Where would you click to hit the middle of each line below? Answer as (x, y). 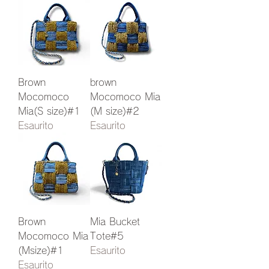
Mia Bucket (115, 222)
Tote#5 (107, 236)
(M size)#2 (115, 111)
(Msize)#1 (41, 250)
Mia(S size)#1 (49, 111)
